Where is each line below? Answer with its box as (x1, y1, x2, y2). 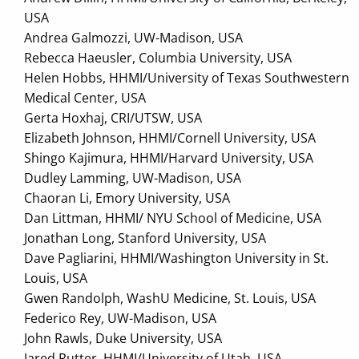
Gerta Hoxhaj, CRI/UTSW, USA (24, 109, 202, 127)
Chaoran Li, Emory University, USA (24, 189, 230, 208)
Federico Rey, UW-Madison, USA (24, 309, 216, 328)
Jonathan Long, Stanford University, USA (24, 229, 266, 248)
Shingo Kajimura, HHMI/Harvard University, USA (24, 149, 313, 167)
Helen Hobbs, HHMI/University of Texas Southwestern (24, 69, 349, 87)
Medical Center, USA (24, 89, 146, 107)
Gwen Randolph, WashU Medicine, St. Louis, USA (24, 289, 316, 308)
